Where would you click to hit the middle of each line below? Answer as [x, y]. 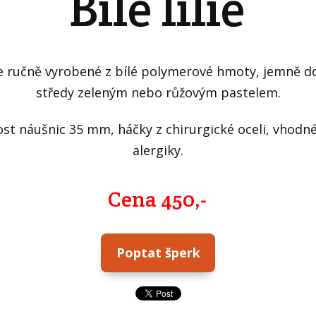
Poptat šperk [158, 252]
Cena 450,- [158, 199]
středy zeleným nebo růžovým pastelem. [158, 92]
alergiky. [158, 150]
